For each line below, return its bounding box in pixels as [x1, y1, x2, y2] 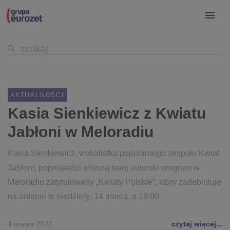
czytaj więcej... [171, 220, 222, 228]
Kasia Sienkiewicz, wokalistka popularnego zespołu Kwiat [8, 149, 219, 158]
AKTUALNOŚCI [10, 91, 64, 99]
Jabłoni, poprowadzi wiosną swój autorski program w [8, 163, 200, 172]
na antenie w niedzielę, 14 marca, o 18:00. [8, 192, 161, 201]
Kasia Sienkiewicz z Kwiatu [8, 105, 206, 122]
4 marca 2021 [8, 220, 53, 228]
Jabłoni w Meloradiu [8, 123, 154, 140]
